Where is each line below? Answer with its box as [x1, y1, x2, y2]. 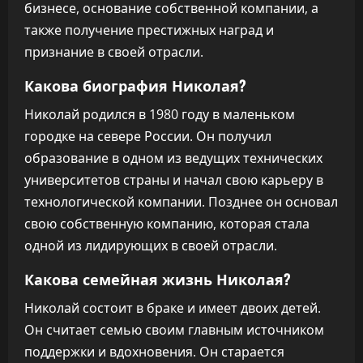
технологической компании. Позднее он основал [24, 193, 338, 211]
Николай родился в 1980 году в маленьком [24, 105, 295, 123]
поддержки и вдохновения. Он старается [24, 343, 284, 361]
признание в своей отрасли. [24, 43, 203, 61]
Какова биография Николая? [24, 75, 246, 96]
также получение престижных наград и [24, 21, 274, 39]
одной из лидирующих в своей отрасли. [24, 237, 277, 254]
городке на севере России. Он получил [24, 127, 271, 145]
